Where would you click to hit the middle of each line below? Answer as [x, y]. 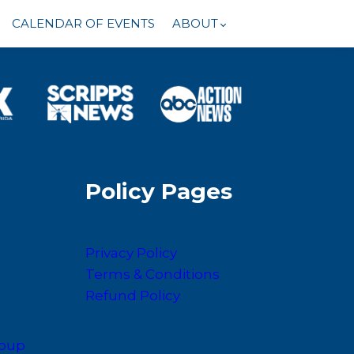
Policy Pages [158, 191]
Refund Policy [132, 295]
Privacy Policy [131, 252]
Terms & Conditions [152, 274]
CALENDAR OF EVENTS [83, 23]
